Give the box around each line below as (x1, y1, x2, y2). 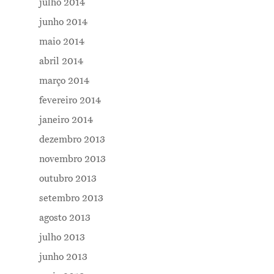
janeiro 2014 (39, 114, 93, 127)
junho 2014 (39, 16, 87, 29)
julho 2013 (39, 231, 85, 244)
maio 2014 (39, 35, 84, 48)
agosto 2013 (39, 212, 91, 224)
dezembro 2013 (39, 133, 105, 146)
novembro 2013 (39, 153, 106, 166)
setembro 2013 (39, 192, 103, 205)
